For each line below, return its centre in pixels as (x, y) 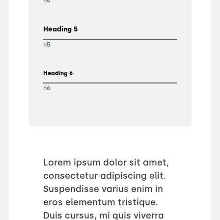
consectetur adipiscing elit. (104, 176)
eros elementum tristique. (100, 202)
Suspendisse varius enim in (103, 189)
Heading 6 (58, 73)
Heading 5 (60, 29)
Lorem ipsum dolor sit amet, (106, 162)
